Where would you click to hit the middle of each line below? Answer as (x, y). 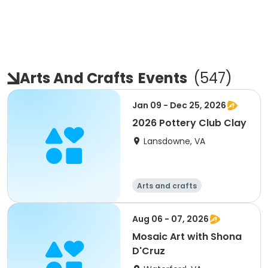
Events (163, 78)
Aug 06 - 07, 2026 (170, 219)
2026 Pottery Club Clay (189, 123)
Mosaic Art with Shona (187, 237)
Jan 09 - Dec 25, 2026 (179, 105)
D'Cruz (149, 251)
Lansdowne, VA (174, 141)
